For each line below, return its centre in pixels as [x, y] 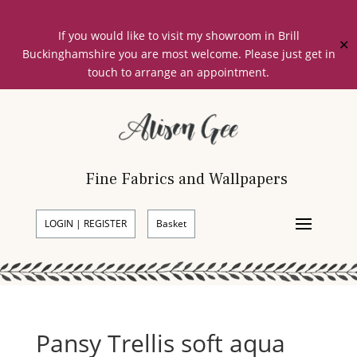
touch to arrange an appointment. [178, 72]
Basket [171, 223]
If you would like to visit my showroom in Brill [178, 35]
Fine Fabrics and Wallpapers [186, 179]
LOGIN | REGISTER [85, 223]
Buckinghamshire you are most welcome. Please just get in [178, 54]
